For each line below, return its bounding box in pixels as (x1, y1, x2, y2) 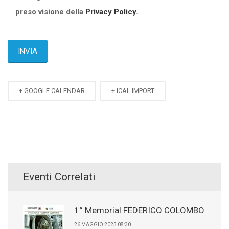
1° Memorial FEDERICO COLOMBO (74, 205, 204, 215)
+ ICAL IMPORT (111, 87, 154, 95)
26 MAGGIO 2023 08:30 (74, 222, 131, 227)
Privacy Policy (85, 7, 136, 16)
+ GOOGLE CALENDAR (19, 87, 85, 95)
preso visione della (15, 7, 85, 16)
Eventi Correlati (23, 171, 96, 183)
